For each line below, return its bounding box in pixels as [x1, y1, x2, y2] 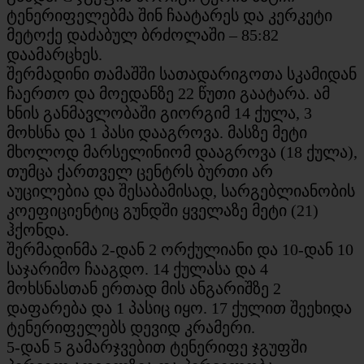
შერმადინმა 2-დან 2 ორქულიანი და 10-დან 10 [6, 240, 353, 258]
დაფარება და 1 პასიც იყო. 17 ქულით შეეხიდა [6, 298, 352, 317]
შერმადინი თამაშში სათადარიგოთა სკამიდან [6, 64, 357, 83]
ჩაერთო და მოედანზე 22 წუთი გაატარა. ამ [6, 84, 330, 102]
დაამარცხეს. [6, 45, 102, 63]
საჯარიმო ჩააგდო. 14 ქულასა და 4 [6, 259, 268, 278]
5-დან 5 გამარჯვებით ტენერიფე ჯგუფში [6, 337, 307, 356]
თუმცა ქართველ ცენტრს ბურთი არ [6, 162, 273, 180]
